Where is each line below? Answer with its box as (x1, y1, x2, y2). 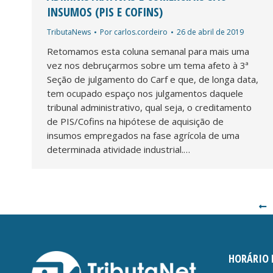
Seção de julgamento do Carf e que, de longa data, (47, 73, 258, 85)
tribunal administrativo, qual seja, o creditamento (47, 101, 252, 113)
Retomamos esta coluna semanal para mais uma (47, 44, 249, 57)
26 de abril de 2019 (177, 26, 244, 37)
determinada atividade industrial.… (47, 143, 190, 155)
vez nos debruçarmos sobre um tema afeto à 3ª (47, 58, 249, 71)
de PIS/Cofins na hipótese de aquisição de (47, 115, 224, 127)
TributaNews (47, 26, 91, 37)
